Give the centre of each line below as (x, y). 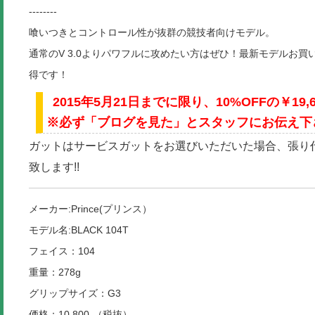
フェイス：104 (62, 251)
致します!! (54, 167)
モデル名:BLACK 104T (78, 230)
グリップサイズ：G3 (75, 294)
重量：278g (54, 272)
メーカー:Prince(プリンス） (100, 209)
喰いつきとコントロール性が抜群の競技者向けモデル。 (152, 32)
